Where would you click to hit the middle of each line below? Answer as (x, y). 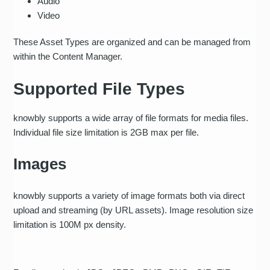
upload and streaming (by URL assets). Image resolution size (133, 210)
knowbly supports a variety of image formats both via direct (129, 195)
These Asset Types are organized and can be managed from (132, 42)
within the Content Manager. (69, 56)
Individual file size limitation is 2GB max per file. (109, 132)
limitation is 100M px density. (71, 224)
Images (40, 164)
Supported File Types (99, 89)
